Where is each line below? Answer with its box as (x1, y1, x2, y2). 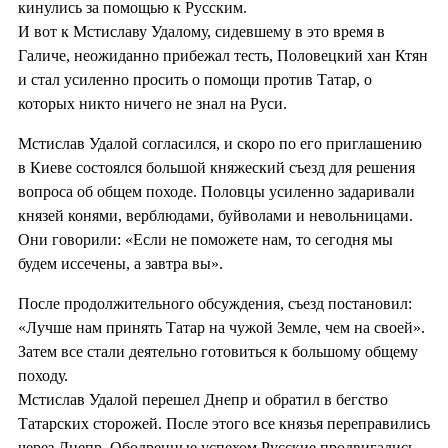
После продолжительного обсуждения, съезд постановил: (18, 294, 412, 312)
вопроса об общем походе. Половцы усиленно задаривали (18, 182, 415, 200)
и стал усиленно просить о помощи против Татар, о (18, 70, 372, 88)
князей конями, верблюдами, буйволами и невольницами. (18, 206, 413, 224)
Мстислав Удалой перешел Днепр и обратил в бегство (18, 390, 388, 408)
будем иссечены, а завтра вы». (18, 254, 223, 272)
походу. (18, 366, 68, 384)
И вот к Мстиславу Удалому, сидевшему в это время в (18, 22, 385, 40)
